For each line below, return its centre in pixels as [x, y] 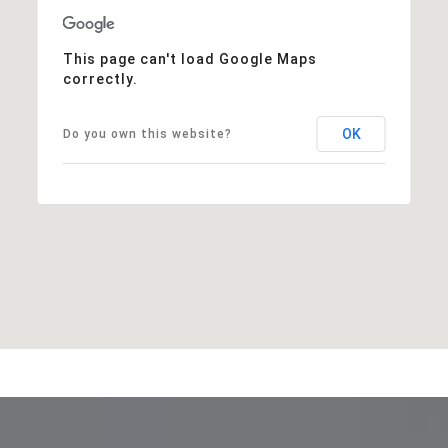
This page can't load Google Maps [189, 58]
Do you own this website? [147, 133]
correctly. [100, 78]
